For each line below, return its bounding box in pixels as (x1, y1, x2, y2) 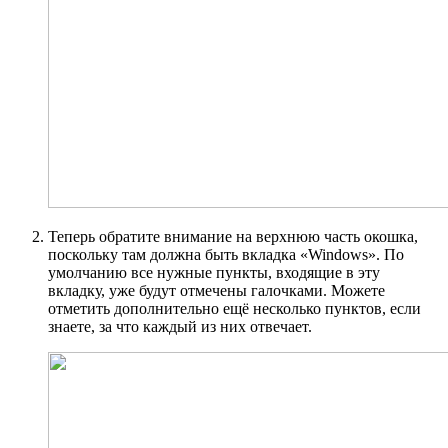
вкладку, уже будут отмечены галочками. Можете (48, 282, 385, 300)
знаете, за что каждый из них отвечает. (48, 318, 312, 336)
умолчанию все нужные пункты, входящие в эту (48, 264, 380, 282)
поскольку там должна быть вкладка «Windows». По (48, 246, 404, 264)
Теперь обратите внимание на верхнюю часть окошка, (48, 228, 418, 246)
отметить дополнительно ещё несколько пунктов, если (48, 300, 421, 318)
